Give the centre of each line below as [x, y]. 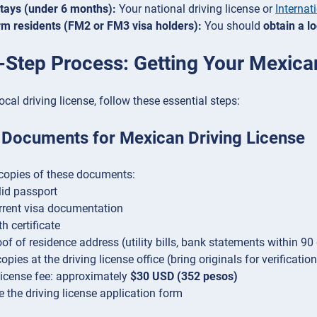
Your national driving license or [196, 8]
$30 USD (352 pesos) [184, 277]
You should [232, 25]
